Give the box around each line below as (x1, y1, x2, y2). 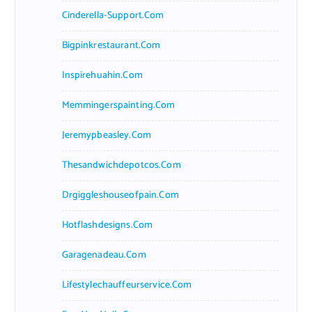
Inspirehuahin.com (61, 67, 143, 84)
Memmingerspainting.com (61, 97, 175, 114)
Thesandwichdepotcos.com (61, 157, 181, 173)
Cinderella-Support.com (61, 7, 164, 24)
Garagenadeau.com (61, 247, 146, 263)
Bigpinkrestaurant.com (61, 37, 161, 54)
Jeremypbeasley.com (61, 127, 152, 143)
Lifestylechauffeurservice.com (61, 276, 192, 293)
